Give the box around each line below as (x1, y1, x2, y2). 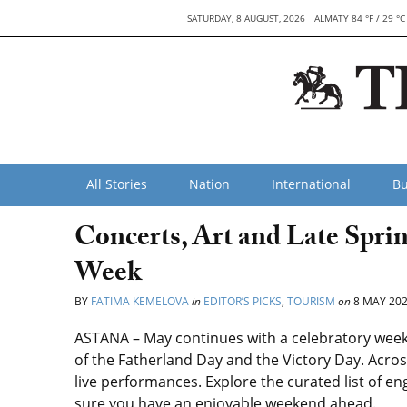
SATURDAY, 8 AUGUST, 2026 (186, 12, 305, 25)
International (272, 175, 351, 193)
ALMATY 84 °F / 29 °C (313, 12, 405, 25)
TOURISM (287, 293, 335, 309)
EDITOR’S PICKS (203, 293, 282, 309)
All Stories (86, 175, 147, 193)
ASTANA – (74, 328, 144, 348)
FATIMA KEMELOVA (91, 293, 189, 309)
